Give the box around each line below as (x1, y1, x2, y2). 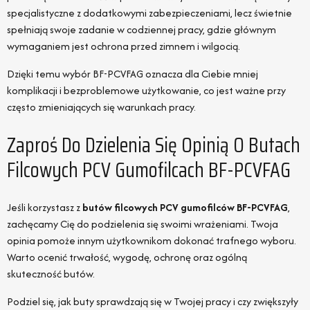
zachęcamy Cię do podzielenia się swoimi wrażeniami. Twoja (7, 217, 278, 232)
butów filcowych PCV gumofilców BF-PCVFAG (82, 200, 288, 215)
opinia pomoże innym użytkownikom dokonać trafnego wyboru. (7, 233, 296, 248)
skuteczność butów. (7, 266, 95, 282)
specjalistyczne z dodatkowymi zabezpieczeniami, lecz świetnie (7, 5, 292, 20)
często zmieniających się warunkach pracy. (7, 99, 196, 114)
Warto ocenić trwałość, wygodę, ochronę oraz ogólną (7, 250, 247, 265)
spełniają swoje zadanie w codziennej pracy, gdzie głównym (7, 21, 276, 37)
